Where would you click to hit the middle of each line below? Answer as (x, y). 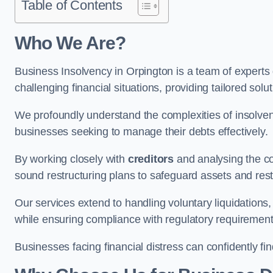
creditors (151, 159)
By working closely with (71, 159)
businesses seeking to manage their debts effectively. (141, 132)
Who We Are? (70, 43)
